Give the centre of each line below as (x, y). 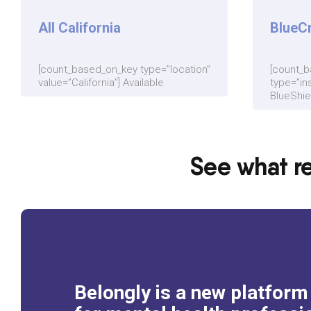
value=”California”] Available (101, 83)
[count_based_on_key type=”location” (124, 70)
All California (79, 28)
